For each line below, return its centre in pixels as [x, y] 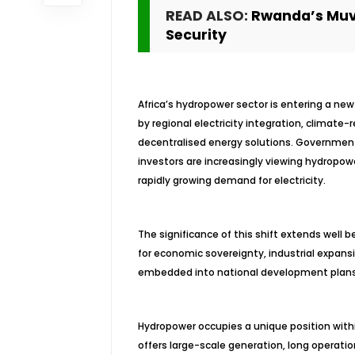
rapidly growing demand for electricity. [231, 180]
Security [196, 35]
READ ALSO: [208, 16]
